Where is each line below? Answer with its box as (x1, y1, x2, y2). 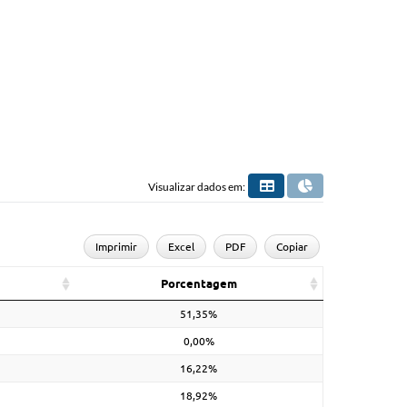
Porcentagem (160, 275, 237, 291)
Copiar (276, 240, 309, 253)
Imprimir (95, 240, 138, 253)
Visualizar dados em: (148, 179, 245, 194)
